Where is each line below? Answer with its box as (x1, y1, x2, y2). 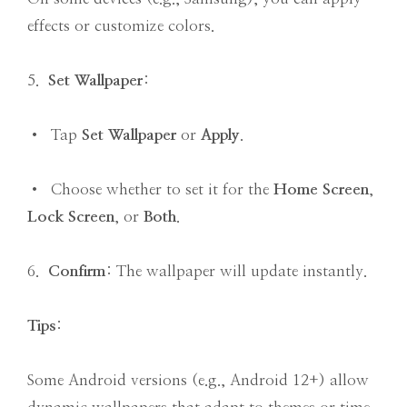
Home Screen (273, 182, 369, 198)
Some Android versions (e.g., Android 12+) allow (27, 372, 369, 389)
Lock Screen (27, 209, 114, 225)
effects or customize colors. (27, 18, 214, 35)
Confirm (48, 263, 105, 280)
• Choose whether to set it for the (27, 182, 273, 198)
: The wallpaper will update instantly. (105, 263, 367, 280)
